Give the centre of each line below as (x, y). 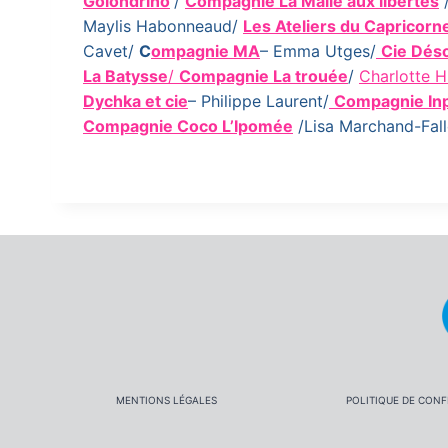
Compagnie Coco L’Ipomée (188, 126)
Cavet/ (111, 51)
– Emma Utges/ (318, 51)
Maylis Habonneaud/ (163, 26)
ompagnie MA (205, 51)
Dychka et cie (135, 101)
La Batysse (125, 76)
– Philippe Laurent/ (258, 101)
